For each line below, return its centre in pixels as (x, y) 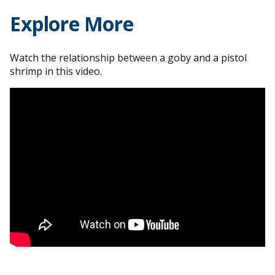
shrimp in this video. (56, 72)
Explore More (72, 23)
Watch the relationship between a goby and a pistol (128, 58)
